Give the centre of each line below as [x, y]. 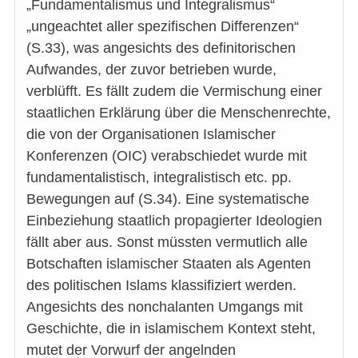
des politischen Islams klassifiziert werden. [161, 286]
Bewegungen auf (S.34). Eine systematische [168, 199]
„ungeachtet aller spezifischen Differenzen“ [163, 27]
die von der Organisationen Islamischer [151, 135]
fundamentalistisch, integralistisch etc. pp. [159, 178]
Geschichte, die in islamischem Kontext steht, [171, 329]
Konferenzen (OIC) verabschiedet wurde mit [167, 156]
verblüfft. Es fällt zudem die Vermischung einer [174, 91]
